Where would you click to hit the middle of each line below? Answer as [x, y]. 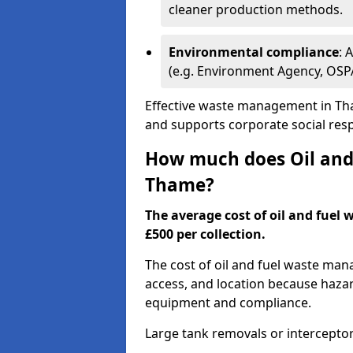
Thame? [180, 185]
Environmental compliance [254, 52]
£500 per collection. [205, 234]
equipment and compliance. [228, 303]
